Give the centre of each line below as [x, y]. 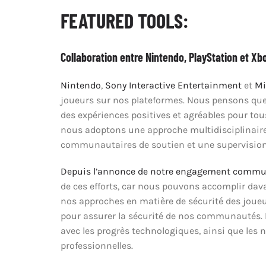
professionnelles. [96, 246]
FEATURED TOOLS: [124, 21]
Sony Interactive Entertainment [173, 85]
